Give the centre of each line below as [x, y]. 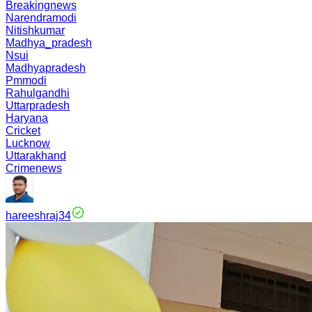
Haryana [27, 118]
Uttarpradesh [38, 106]
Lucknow [28, 143]
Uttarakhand [36, 156]
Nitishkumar [35, 30]
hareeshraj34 [38, 216]
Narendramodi [41, 18]
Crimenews [34, 168]
